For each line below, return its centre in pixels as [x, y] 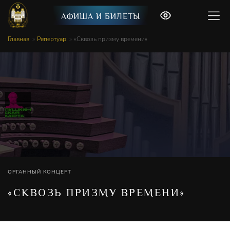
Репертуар [52, 39]
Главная [18, 39]
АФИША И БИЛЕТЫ [101, 16]
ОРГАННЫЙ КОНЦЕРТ [40, 172]
